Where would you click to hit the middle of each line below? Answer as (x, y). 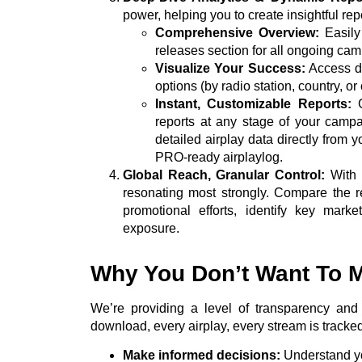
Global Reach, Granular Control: (224, 175)
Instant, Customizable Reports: (253, 103)
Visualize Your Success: (230, 68)
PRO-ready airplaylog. (219, 157)
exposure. (151, 228)
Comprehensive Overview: (238, 32)
